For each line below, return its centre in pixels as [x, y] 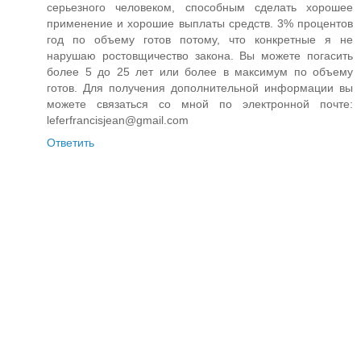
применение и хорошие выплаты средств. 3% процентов [200, 24]
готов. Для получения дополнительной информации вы [200, 88]
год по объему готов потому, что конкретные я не [200, 40]
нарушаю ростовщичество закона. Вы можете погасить [200, 56]
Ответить [71, 143]
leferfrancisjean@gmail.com [118, 120]
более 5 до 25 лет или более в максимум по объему [200, 72]
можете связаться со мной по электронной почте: [200, 104]
